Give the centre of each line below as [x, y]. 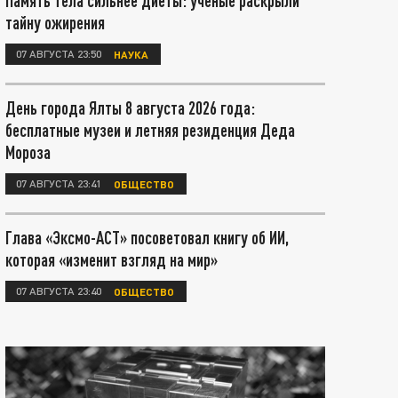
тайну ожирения [55, 22]
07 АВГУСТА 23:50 [59, 53]
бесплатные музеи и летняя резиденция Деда [150, 130]
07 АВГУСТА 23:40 [59, 291]
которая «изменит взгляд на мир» [111, 259]
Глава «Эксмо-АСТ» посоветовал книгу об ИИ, [147, 237]
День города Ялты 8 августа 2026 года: [130, 107]
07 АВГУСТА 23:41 [59, 183]
